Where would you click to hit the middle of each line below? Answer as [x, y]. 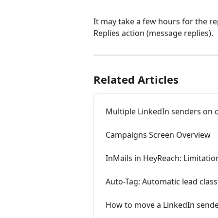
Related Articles [136, 79]
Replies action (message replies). [153, 33]
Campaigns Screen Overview [158, 135]
